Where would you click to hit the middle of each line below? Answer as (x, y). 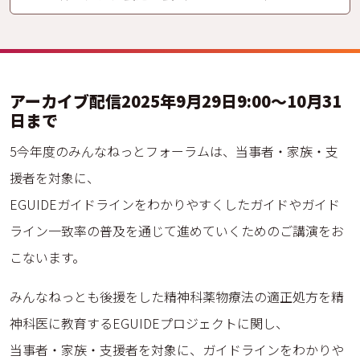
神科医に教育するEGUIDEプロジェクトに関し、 (149, 323)
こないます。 (47, 257)
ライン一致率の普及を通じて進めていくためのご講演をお (177, 230)
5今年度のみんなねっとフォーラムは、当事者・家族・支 (174, 151)
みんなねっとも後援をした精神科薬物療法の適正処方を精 (177, 296)
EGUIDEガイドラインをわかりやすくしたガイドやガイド (175, 204)
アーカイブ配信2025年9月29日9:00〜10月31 (176, 100)
